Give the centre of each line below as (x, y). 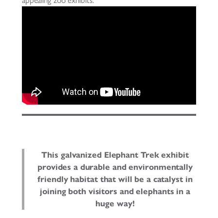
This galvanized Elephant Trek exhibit (115, 155)
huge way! (115, 204)
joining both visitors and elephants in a (115, 192)
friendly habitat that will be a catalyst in (115, 180)
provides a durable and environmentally (115, 167)
